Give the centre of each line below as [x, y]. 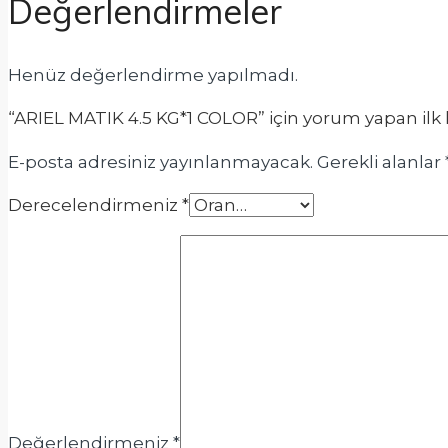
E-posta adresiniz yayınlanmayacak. [160, 162]
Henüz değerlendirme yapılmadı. [153, 75]
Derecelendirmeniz [95, 205]
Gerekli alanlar [381, 162]
